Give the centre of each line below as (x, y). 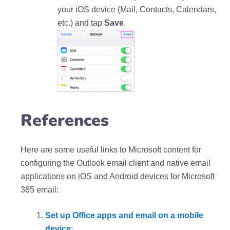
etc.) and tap (81, 23)
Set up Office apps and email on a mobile (124, 215)
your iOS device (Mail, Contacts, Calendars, (137, 9)
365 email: (40, 189)
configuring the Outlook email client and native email (116, 163)
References (65, 120)
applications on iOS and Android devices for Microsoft (118, 176)
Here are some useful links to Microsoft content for (111, 149)
